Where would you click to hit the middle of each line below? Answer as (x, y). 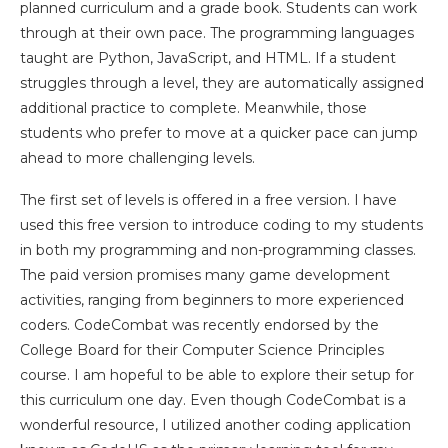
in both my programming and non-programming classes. (218, 250)
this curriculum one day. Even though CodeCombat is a (213, 400)
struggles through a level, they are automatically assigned (222, 83)
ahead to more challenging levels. (137, 158)
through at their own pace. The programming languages (217, 33)
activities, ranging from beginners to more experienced (212, 300)
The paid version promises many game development (205, 275)
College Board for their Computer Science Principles (202, 350)
